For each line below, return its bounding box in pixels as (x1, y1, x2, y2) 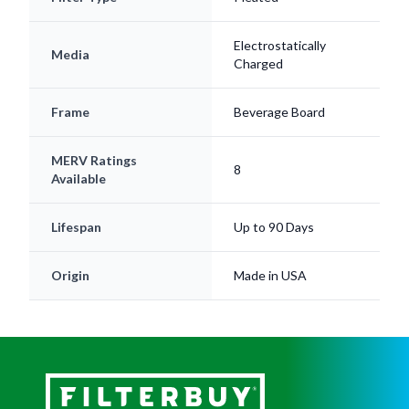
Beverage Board (234, 71, 325, 88)
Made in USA (234, 235, 307, 251)
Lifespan (51, 186, 101, 203)
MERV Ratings (51, 120, 137, 136)
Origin (51, 235, 89, 251)
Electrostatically (234, 5, 326, 21)
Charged (234, 23, 283, 39)
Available (51, 138, 106, 154)
